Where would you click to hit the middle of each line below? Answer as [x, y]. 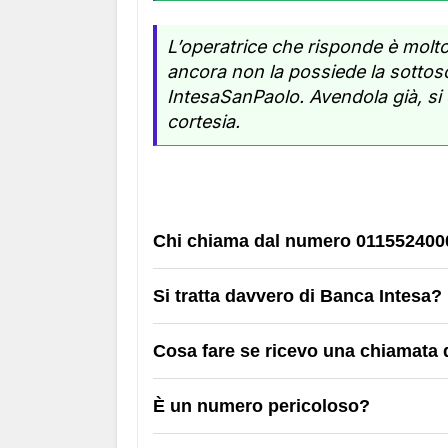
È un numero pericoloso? [261, 406]
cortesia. [203, 121]
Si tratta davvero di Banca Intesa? [297, 296]
